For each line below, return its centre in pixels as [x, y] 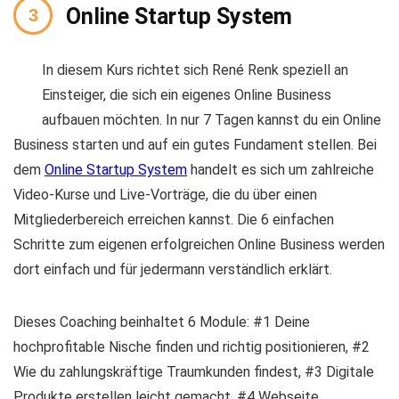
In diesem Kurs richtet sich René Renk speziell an [195, 70]
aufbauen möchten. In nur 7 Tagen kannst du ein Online [212, 120]
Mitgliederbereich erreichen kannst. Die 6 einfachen [174, 220]
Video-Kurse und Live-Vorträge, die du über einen [165, 195]
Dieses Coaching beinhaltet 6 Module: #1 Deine [162, 322]
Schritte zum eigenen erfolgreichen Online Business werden [199, 244]
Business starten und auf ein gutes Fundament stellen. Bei [195, 145]
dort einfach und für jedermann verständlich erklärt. [173, 269]
